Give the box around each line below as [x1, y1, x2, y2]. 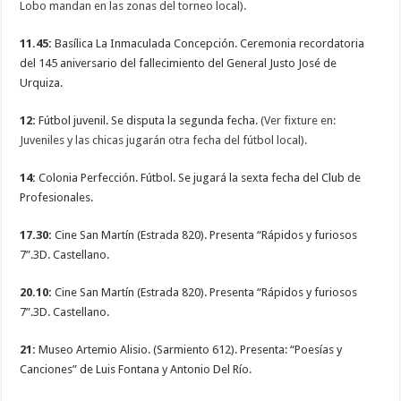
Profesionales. [20, 191, 94, 205]
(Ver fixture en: [258, 114, 337, 128]
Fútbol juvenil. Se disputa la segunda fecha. [38, 114, 259, 128]
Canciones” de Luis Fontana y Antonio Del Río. [20, 363, 252, 377]
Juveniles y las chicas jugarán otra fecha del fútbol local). [20, 133, 308, 148]
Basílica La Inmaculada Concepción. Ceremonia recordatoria [52, 37, 365, 51]
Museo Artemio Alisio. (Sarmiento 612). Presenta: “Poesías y [38, 343, 343, 357]
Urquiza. [20, 76, 64, 90]
